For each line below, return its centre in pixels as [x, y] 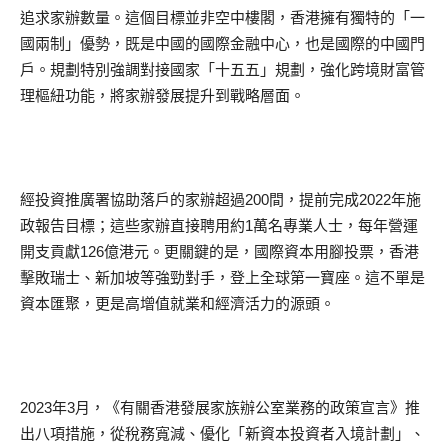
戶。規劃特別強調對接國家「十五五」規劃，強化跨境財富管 [222, 69]
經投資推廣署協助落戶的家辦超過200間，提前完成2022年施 [220, 199]
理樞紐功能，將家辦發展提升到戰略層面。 [162, 95]
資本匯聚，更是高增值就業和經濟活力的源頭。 [177, 303]
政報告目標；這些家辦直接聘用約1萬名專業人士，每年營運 [219, 225]
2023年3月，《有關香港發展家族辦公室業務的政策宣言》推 [220, 407]
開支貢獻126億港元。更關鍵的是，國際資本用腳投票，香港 [219, 251]
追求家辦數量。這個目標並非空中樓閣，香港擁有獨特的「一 [222, 17]
